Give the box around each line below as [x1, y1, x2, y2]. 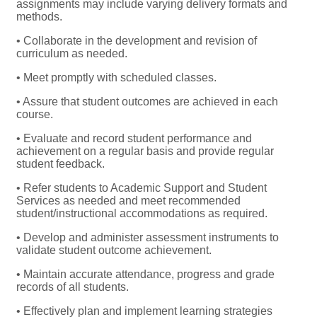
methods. [16, 11, 62, 23]
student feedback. [16, 158, 105, 171]
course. [16, 108, 53, 121]
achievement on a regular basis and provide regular [16, 145, 274, 158]
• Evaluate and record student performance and [16, 132, 252, 145]
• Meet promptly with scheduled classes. [16, 71, 217, 84]
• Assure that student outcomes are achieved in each [16, 96, 278, 108]
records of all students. [16, 281, 129, 294]
